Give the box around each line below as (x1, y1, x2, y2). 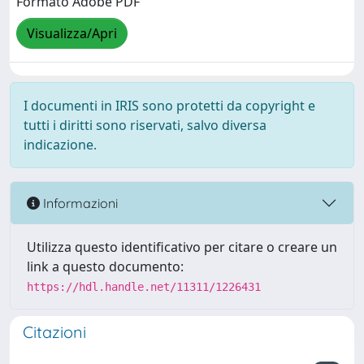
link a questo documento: (27, 258, 184, 275)
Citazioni (23, 322, 86, 342)
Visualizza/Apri (27, 24, 117, 43)
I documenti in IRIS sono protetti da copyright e (24, 97, 315, 115)
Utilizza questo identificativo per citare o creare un (27, 238, 337, 256)
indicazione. (24, 136, 97, 154)
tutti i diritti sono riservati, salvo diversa (24, 116, 266, 134)
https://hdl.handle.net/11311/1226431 (27, 280, 261, 293)
